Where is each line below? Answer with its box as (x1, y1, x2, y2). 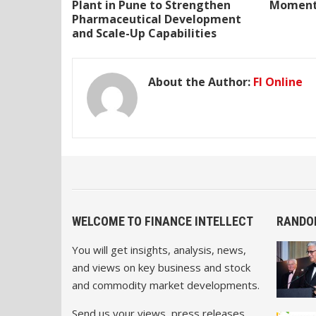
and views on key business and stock (72, 260, 250, 274)
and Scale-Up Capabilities (72, 25, 217, 41)
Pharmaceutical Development (72, 11, 241, 27)
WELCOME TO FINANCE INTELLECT (72, 213, 253, 229)
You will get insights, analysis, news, (72, 242, 246, 257)
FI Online (253, 73, 303, 90)
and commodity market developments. (72, 277, 260, 292)
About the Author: (148, 73, 253, 90)
